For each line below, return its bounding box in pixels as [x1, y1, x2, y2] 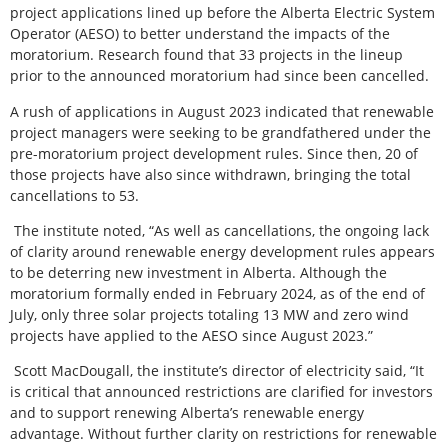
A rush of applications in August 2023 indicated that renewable [10, 101, 434, 121]
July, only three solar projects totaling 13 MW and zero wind [10, 304, 409, 324]
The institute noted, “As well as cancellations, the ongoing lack [14, 220, 429, 240]
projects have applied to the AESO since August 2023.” [10, 325, 373, 345]
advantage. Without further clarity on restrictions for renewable [10, 424, 437, 444]
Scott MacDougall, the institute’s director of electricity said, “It [14, 361, 424, 381]
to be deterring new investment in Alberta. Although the [10, 262, 387, 282]
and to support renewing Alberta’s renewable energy [10, 403, 364, 423]
